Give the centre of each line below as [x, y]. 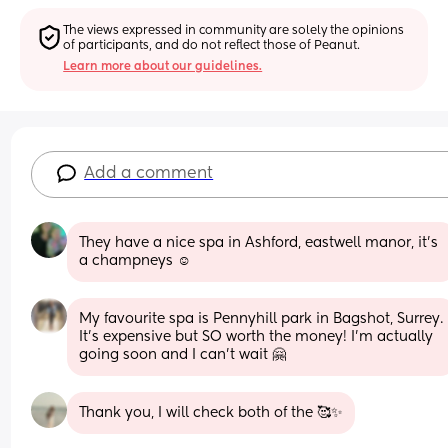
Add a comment [149, 173]
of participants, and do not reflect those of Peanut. [212, 45]
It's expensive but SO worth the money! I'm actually [256, 336]
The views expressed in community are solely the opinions [234, 30]
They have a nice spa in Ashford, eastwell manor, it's [259, 242]
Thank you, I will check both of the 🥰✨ [211, 412]
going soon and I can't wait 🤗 [183, 354]
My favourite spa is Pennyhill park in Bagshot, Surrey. [261, 318]
